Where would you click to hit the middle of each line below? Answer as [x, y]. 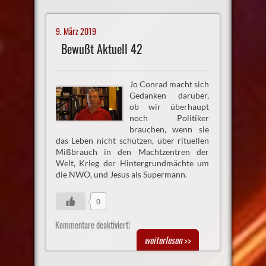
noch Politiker [169, 118]
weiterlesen [164, 240]
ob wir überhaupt [169, 107]
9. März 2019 [76, 31]
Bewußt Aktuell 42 [102, 49]
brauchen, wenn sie [169, 129]
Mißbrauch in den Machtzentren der [132, 152]
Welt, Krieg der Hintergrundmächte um [132, 163]
